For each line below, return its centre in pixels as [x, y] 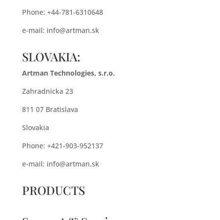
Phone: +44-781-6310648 [62, 12]
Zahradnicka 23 [47, 91]
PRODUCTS [53, 190]
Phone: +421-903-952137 [62, 146]
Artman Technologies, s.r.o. [68, 73]
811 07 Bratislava [50, 109]
